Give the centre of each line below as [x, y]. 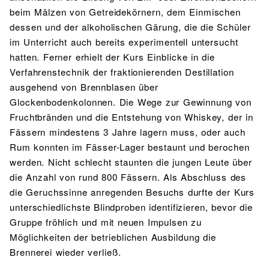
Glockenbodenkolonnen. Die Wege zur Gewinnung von [131, 102]
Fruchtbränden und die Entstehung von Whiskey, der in [131, 117]
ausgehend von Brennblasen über [84, 87]
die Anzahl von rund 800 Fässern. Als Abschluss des [128, 177]
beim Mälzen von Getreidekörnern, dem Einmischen [125, 12]
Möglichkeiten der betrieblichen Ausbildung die [113, 237]
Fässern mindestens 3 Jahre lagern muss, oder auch [128, 132]
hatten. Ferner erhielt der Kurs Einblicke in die [112, 57]
